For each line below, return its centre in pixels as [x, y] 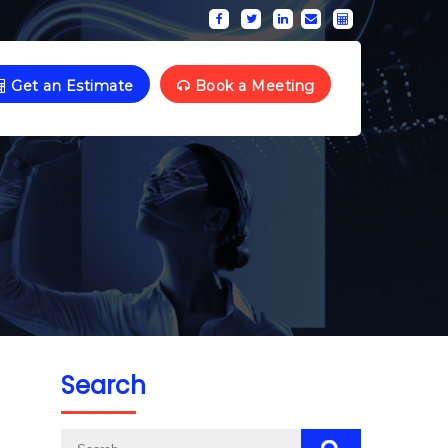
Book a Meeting [252, 85]
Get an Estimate [70, 85]
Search [103, 385]
